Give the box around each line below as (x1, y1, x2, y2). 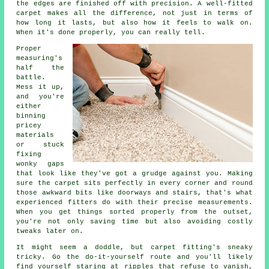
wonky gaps (16, 160, 64, 168)
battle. (16, 74, 46, 82)
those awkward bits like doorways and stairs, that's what (16, 189, 253, 197)
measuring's (16, 55, 63, 62)
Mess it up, (16, 83, 64, 91)
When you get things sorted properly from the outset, (16, 208, 253, 216)
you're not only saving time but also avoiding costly (16, 218, 253, 226)
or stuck (16, 141, 64, 149)
